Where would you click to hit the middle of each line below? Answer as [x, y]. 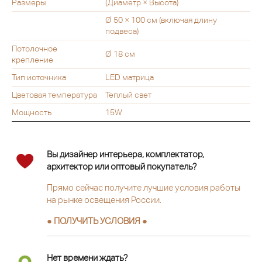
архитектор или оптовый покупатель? [122, 166]
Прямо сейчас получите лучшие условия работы [144, 187]
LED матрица [130, 77]
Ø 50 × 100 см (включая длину [161, 20]
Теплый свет [128, 94]
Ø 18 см [120, 54]
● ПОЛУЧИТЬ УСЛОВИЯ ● [97, 220]
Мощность [32, 112]
